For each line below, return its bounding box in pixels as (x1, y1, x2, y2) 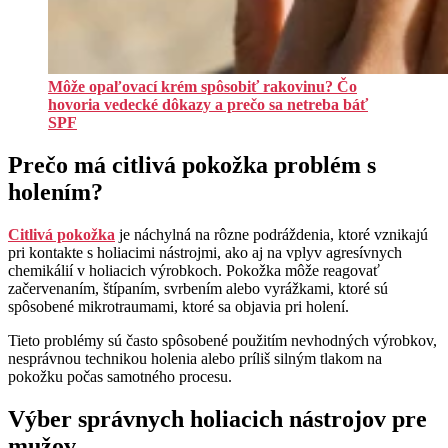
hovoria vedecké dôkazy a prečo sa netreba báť (48, 96, 368, 114)
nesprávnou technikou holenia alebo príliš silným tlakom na (8, 350, 382, 368)
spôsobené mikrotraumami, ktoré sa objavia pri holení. (8, 298, 353, 316)
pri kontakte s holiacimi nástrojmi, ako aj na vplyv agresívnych (8, 244, 402, 262)
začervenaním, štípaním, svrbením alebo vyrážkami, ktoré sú (8, 280, 388, 298)
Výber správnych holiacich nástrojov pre (8, 406, 427, 433)
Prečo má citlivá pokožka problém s (8, 152, 376, 179)
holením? (8, 179, 103, 206)
